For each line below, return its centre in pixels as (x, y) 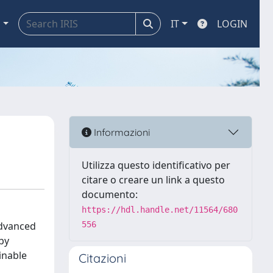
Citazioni (102, 258)
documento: (110, 194)
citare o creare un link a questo (153, 180)
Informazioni (121, 132)
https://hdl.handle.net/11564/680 (160, 210)
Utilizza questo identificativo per (156, 165)
